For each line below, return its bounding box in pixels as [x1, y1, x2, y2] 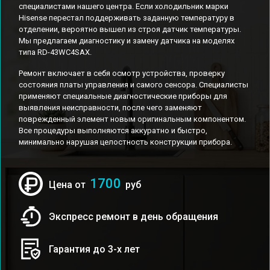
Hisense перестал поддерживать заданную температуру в [19, 13, 234, 22]
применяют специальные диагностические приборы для [19, 92, 227, 101]
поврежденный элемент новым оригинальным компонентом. [19, 115, 246, 124]
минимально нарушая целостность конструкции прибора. [19, 137, 232, 146]
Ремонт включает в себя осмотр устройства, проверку [19, 69, 225, 78]
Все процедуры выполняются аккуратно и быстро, [19, 126, 207, 135]
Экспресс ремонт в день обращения [49, 210, 218, 222]
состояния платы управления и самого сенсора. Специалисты [19, 80, 248, 89]
